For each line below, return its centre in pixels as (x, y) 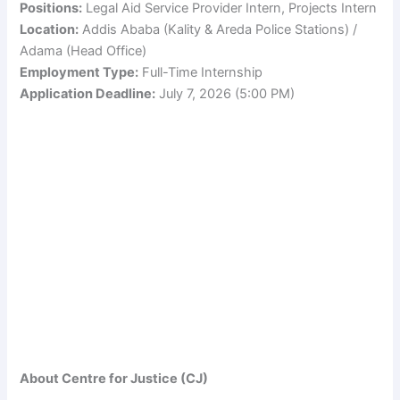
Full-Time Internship (201, 72)
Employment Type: (79, 72)
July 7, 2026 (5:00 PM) (225, 93)
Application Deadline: (88, 93)
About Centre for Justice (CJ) (114, 379)
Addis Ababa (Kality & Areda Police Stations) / (218, 29)
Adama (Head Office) (83, 50)
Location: (50, 29)
